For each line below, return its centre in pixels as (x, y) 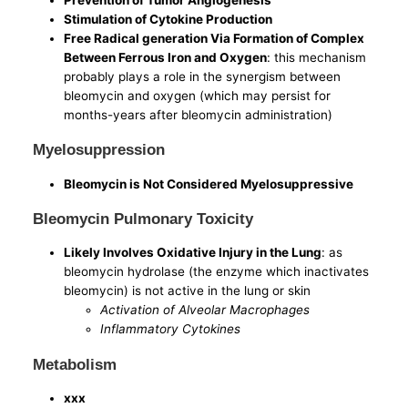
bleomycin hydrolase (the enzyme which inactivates (217, 272)
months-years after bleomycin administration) (199, 114)
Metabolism (75, 364)
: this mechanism (317, 57)
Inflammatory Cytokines (171, 329)
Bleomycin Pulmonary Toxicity (143, 218)
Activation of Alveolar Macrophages (205, 310)
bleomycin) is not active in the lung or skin (188, 291)
